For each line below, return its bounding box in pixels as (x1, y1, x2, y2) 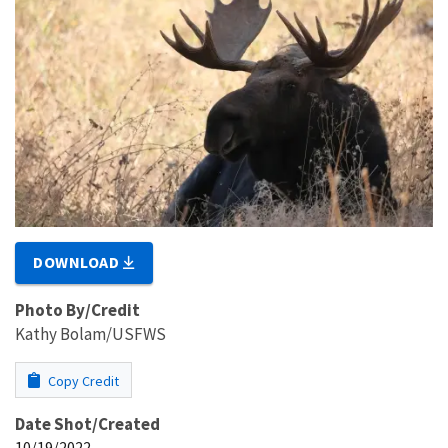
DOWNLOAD (33, 251, 124, 272)
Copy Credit (45, 371, 119, 390)
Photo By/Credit (15, 298, 140, 321)
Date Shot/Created (15, 412, 160, 435)
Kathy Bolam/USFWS (15, 322, 166, 345)
